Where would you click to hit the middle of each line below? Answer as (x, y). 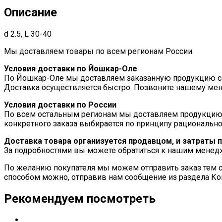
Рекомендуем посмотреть (80, 198)
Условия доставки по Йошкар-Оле (71, 68)
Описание (30, 12)
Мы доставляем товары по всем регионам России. (99, 51)
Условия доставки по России (60, 105)
